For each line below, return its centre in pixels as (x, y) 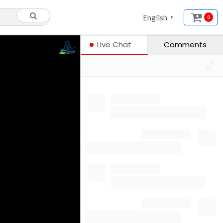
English (155, 17)
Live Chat (114, 44)
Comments (185, 45)
